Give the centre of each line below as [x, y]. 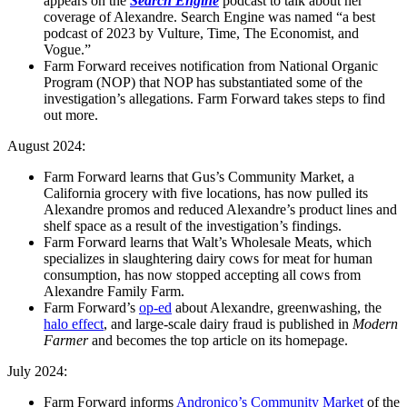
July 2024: [37, 372]
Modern [375, 324]
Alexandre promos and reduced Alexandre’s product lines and [220, 210]
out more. [71, 115]
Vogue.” [67, 50]
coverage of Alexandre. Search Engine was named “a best [209, 17]
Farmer [68, 341]
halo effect [74, 324]
